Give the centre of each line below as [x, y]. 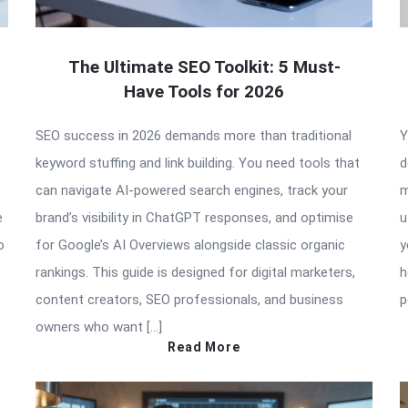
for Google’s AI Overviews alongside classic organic [190, 245]
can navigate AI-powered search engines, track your [192, 190]
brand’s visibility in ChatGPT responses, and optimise [194, 217]
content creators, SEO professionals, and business [189, 299]
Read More [204, 347]
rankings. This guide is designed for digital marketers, [195, 272]
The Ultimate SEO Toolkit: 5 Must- [204, 66]
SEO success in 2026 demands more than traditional [194, 135]
